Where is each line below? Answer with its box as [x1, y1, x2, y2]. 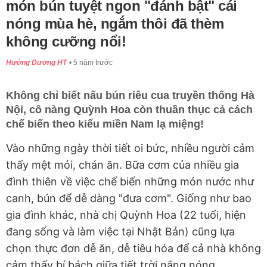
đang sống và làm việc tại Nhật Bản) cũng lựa [6, 225, 235, 238]
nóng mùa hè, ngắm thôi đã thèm [6, 15, 223, 32]
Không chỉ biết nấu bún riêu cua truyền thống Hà [6, 89, 254, 102]
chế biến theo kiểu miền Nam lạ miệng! [6, 118, 204, 131]
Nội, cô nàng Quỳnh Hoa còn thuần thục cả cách [6, 104, 253, 116]
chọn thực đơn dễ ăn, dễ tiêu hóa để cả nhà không [6, 242, 261, 255]
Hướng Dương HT [6, 58, 67, 67]
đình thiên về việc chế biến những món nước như [6, 175, 254, 188]
